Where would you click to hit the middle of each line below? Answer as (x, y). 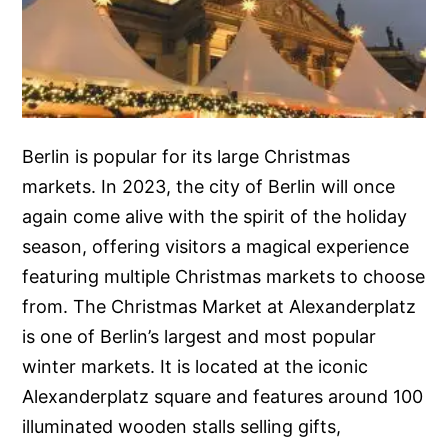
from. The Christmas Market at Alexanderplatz (219, 307)
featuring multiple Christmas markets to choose (224, 277)
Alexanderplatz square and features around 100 (223, 397)
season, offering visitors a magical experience (216, 247)
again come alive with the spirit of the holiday (215, 217)
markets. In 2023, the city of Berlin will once (209, 187)
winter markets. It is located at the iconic (195, 367)
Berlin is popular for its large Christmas (186, 157)
